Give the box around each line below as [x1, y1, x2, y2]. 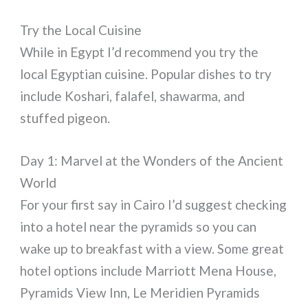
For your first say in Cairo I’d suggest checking [20, 196, 287, 212]
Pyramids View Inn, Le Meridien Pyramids [20, 284, 261, 300]
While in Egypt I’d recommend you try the [20, 43, 259, 60]
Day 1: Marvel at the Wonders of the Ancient [20, 152, 284, 168]
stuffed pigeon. [20, 109, 111, 126]
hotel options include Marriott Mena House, [20, 262, 277, 278]
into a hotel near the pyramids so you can [20, 218, 257, 234]
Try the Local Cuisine [20, 21, 142, 38]
